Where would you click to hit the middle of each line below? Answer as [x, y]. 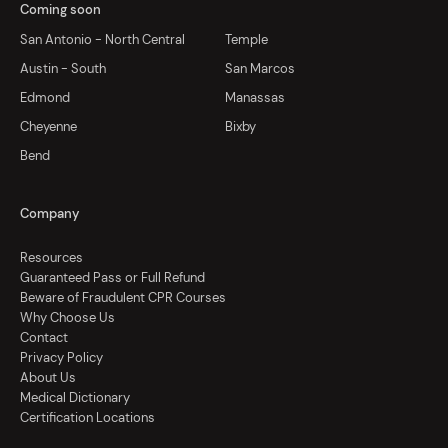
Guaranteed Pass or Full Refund [112, 278]
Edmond [45, 98]
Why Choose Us [67, 318]
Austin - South [63, 69]
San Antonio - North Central [102, 40]
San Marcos [259, 69]
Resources [51, 258]
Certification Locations [87, 418]
